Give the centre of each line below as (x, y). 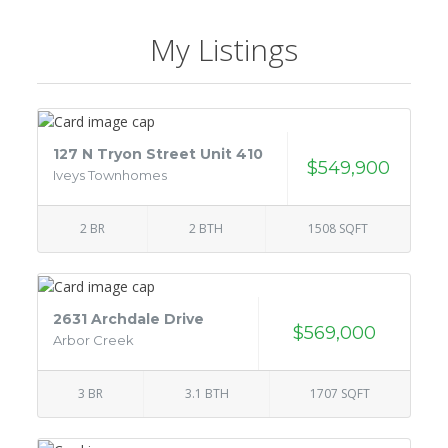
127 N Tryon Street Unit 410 (158, 153)
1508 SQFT (337, 228)
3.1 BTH (206, 393)
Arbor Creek (94, 339)
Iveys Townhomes (110, 174)
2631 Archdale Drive (129, 318)
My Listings (224, 49)
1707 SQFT (339, 393)
